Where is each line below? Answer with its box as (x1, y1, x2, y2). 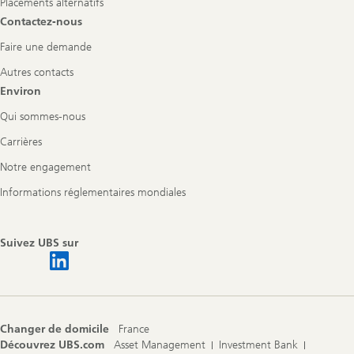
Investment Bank (219, 337, 298, 352)
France (119, 322, 149, 336)
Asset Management (114, 337, 205, 352)
